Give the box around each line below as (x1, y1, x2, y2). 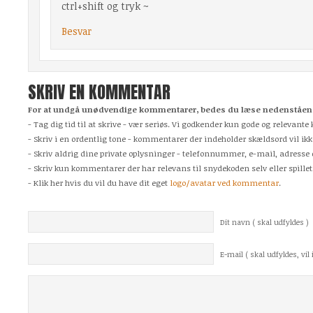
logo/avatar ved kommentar (170, 177, 279, 188)
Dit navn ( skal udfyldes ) (220, 217, 309, 227)
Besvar (61, 24, 92, 38)
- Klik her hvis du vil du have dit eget (28, 177, 170, 188)
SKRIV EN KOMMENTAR (28, 80, 170, 105)
